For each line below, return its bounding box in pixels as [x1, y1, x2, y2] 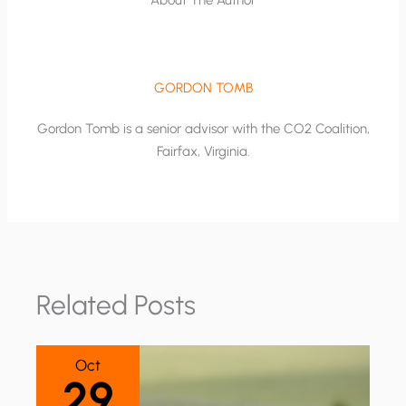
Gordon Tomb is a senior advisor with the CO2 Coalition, [36, 121, 370, 137]
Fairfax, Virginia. [156, 143, 250, 159]
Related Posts [36, 287, 197, 322]
